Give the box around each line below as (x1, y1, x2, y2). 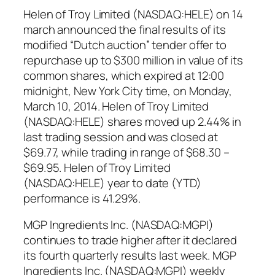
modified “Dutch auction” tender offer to (23, 36, 227, 53)
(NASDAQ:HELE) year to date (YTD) (23, 174, 201, 191)
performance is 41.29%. (23, 190, 141, 206)
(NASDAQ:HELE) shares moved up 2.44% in (23, 113, 242, 130)
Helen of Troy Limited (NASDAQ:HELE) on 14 (23, 6, 243, 22)
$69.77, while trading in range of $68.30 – (23, 144, 230, 160)
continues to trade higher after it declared (23, 232, 237, 249)
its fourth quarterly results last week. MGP (23, 247, 236, 264)
